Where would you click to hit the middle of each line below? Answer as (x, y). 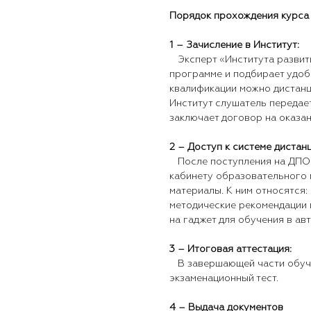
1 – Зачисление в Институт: (234, 45)
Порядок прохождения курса (239, 16)
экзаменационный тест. (224, 279)
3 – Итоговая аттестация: (230, 250)
